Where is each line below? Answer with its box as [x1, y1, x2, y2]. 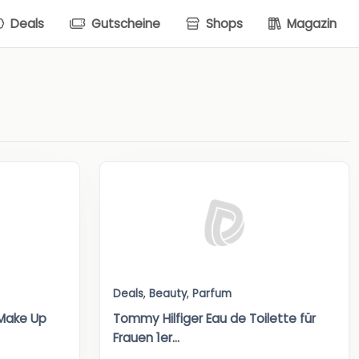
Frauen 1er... [113, 329, 179, 347]
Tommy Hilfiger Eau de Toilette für [113, 310, 316, 328]
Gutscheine [88, 14, 160, 32]
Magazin [284, 14, 337, 32]
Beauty [149, 286, 187, 302]
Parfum [192, 286, 232, 302]
